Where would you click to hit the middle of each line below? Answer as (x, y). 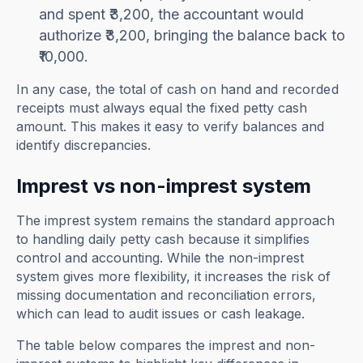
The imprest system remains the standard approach (176, 221)
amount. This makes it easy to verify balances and (171, 127)
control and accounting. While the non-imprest (160, 258)
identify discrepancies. (84, 145)
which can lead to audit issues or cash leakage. (161, 314)
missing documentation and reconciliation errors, (167, 295)
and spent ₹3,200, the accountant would (172, 15)
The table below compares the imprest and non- (166, 346)
